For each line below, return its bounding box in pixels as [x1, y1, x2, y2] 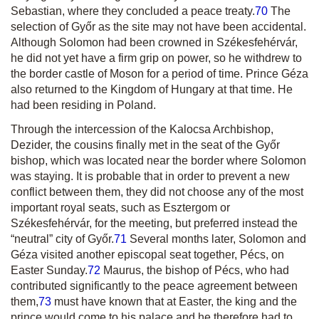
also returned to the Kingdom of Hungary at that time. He [11, 83, 293, 95]
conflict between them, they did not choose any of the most [11, 186, 303, 198]
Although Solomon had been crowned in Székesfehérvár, [11, 36, 298, 48]
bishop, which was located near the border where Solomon [11, 155, 306, 167]
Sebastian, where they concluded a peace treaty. [11, 5, 255, 17]
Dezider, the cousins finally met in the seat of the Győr [11, 139, 280, 151]
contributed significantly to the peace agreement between [11, 280, 298, 292]
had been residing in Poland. [11, 99, 156, 111]
